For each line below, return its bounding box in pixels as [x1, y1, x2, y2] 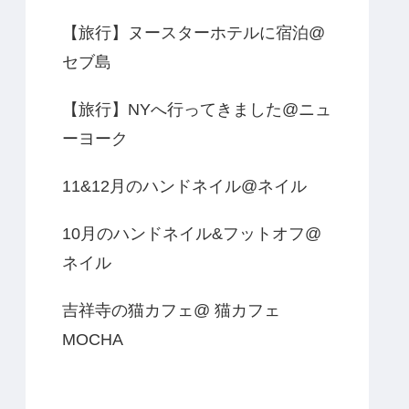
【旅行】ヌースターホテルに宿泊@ [62, 23, 325, 42]
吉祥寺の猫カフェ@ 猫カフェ [62, 300, 280, 320]
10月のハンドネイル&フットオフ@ [62, 224, 321, 243]
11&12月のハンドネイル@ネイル [62, 176, 307, 195]
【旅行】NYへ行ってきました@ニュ [62, 100, 331, 119]
